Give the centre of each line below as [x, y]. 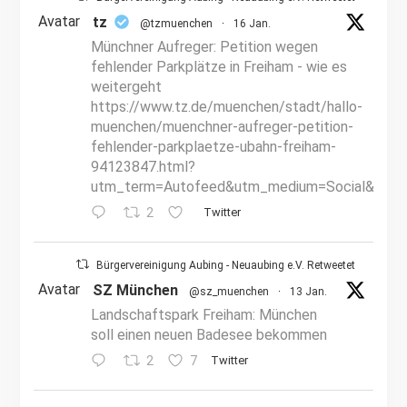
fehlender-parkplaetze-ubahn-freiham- [213, 147]
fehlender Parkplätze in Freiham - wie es [218, 67]
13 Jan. [308, 292]
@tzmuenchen [176, 24]
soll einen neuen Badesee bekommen [208, 335]
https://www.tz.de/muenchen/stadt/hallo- [226, 107]
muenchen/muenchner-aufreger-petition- [222, 127]
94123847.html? [143, 167]
